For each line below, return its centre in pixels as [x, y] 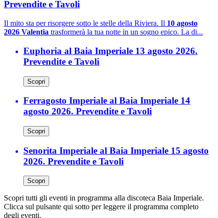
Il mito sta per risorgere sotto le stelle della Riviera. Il [85, 23]
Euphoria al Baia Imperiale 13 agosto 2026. [110, 51]
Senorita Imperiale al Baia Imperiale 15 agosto [116, 150]
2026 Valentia [26, 32]
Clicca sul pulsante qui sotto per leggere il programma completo [101, 207]
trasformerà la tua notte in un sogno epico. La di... [126, 32]
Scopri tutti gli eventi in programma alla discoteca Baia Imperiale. [104, 198]
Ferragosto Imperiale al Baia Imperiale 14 [107, 101]
